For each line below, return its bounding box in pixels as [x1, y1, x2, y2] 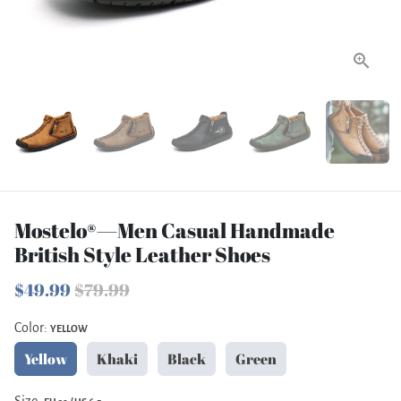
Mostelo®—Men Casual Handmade [14, 217, 335, 244]
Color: [14, 320, 50, 335]
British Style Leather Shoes [14, 241, 270, 269]
